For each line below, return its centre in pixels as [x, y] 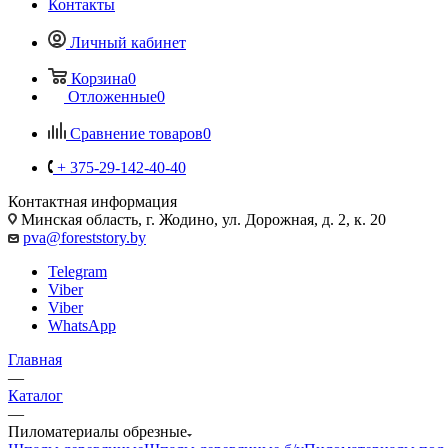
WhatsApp [82, 325]
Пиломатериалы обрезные [97, 431]
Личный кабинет [128, 42]
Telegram [77, 271]
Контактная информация [92, 201]
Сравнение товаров [136, 133]
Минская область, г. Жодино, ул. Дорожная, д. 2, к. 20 [201, 219]
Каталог [35, 395]
